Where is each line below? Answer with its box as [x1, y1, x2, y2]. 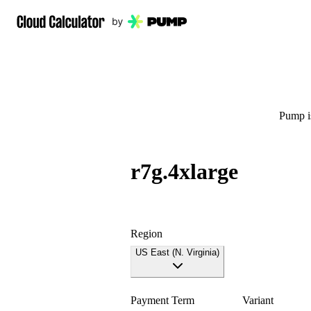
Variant [242, 294, 274, 306]
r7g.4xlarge [131, 159, 238, 185]
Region [131, 227, 162, 239]
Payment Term [131, 294, 194, 306]
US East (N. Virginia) [135, 246, 219, 258]
